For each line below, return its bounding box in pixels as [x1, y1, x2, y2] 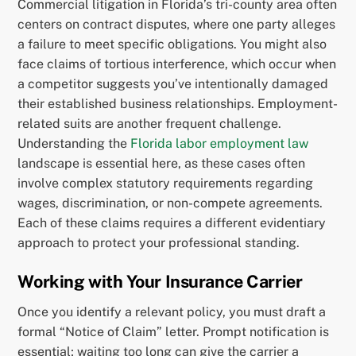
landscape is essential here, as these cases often [17, 156, 306, 172]
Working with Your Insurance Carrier [17, 270, 303, 292]
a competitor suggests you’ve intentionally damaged [17, 76, 329, 92]
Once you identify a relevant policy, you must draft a [17, 304, 327, 319]
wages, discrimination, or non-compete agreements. [17, 195, 323, 211]
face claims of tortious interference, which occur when [17, 56, 337, 72]
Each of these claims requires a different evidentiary [17, 215, 327, 231]
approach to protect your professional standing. [17, 235, 300, 251]
